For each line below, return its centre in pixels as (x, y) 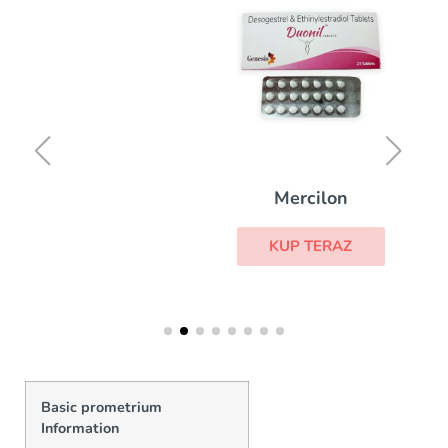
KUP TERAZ (224, 246)
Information (80, 428)
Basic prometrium (101, 407)
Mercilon (223, 198)
